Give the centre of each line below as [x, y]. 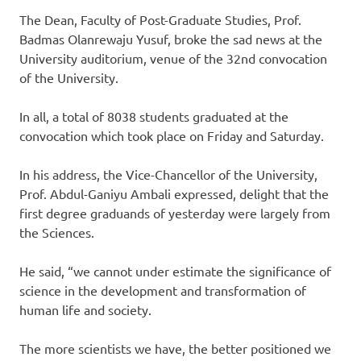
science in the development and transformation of [163, 290]
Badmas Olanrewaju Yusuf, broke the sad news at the [171, 38]
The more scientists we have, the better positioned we [175, 348]
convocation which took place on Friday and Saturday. [172, 135]
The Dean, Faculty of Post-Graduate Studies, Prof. [160, 19]
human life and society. [85, 309]
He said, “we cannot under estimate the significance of [175, 270]
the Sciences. [57, 232]
